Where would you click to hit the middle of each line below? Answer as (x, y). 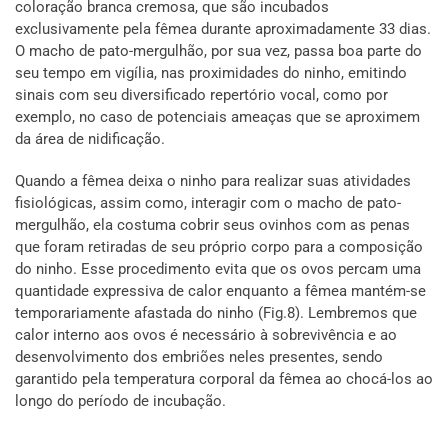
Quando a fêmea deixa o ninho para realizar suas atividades (213, 181)
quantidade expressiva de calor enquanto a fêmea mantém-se (220, 291)
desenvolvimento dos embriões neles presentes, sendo (199, 357)
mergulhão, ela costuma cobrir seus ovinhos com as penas (212, 225)
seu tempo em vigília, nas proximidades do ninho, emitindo (211, 73)
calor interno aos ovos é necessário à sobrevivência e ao (206, 335)
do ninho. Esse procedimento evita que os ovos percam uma (218, 269)
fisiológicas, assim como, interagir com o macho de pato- (208, 203)
